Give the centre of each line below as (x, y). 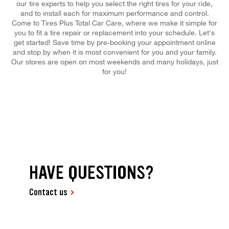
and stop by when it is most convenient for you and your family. (114, 52)
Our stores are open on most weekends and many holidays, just (114, 61)
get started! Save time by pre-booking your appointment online (114, 42)
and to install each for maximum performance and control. (114, 13)
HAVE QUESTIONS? (92, 173)
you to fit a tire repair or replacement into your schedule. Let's (114, 32)
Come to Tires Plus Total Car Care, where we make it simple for (114, 22)
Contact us (49, 192)
